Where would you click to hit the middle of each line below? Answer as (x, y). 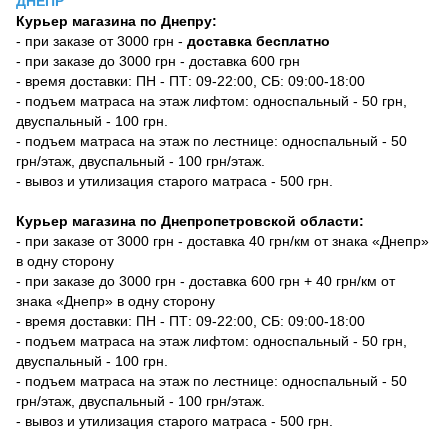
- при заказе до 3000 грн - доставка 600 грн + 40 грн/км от (205, 281)
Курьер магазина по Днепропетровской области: (190, 221)
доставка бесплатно (258, 41)
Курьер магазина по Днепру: (116, 21)
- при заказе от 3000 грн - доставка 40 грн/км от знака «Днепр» (222, 241)
